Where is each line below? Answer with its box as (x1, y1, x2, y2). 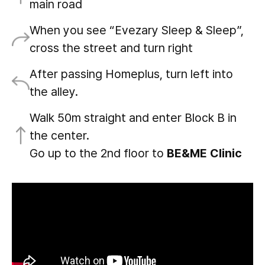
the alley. (30, 85, 78, 99)
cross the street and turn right (30, 41, 193, 56)
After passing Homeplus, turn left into (30, 67, 233, 82)
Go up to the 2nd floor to (30, 146, 167, 161)
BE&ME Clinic (167, 146, 242, 161)
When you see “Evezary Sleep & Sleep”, (30, 23, 244, 38)
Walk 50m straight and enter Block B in (30, 111, 237, 125)
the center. (30, 128, 89, 143)
